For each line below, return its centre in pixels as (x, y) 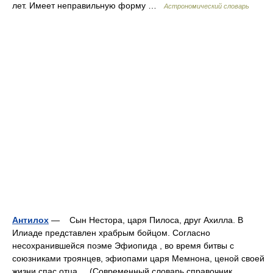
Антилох (30, 220)
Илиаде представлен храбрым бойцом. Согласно (111, 233)
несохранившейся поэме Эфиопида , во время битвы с (123, 246)
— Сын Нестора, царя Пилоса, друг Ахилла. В (146, 220)
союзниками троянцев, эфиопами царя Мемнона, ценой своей (138, 258)
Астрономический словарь (207, 6)
